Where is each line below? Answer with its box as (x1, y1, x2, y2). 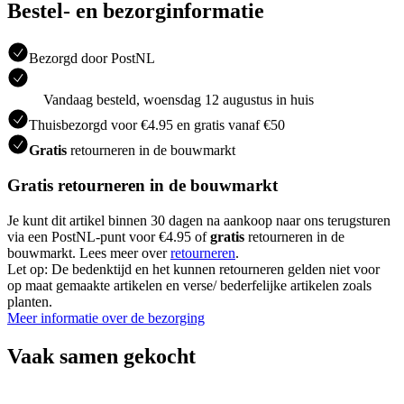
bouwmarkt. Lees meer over (7, 244, 170, 261)
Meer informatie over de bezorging (7, 309, 205, 326)
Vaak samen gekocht (7, 344, 196, 368)
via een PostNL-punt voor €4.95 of (7, 228, 210, 244)
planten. (7, 293, 52, 309)
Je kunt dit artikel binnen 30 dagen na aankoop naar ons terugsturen (7, 212, 390, 228)
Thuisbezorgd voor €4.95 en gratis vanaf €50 (29, 117, 285, 133)
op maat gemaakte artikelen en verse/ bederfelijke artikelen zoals (7, 277, 372, 293)
